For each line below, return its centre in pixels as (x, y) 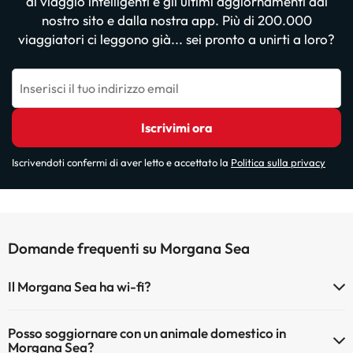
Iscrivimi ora (176, 128)
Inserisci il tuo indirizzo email (99, 88)
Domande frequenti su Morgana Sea (129, 248)
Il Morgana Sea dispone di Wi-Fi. (87, 318)
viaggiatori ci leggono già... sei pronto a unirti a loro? (176, 39)
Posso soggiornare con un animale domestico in (147, 333)
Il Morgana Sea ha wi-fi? (80, 286)
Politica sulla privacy (278, 162)
